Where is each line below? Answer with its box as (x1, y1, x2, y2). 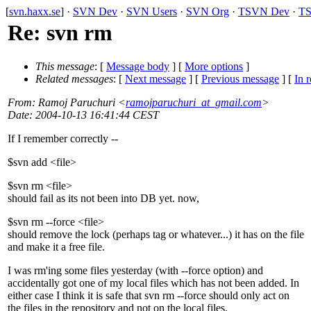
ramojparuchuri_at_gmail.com (126, 96, 262, 109)
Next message (125, 73, 186, 85)
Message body (106, 60, 169, 73)
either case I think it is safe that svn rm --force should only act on (8, 289, 289, 302)
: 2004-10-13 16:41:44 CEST (29, 109, 159, 121)
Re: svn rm (8, 20, 112, 45)
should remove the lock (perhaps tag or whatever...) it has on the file (8, 228, 304, 241)
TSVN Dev (238, 6, 289, 17)
